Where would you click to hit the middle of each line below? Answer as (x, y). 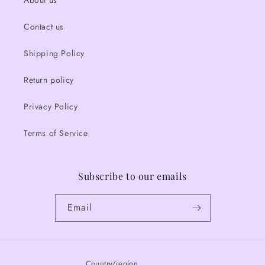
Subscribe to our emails (132, 176)
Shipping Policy (54, 54)
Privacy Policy (51, 107)
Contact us (44, 27)
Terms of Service (56, 133)
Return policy (49, 80)
